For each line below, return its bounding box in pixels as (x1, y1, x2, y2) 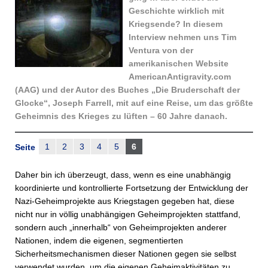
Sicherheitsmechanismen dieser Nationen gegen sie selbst (15, 249, 236, 258)
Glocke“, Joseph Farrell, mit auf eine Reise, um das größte (15, 98, 253, 108)
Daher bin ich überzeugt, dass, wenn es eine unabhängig (15, 170, 231, 179)
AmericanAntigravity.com (129, 72, 231, 81)
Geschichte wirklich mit (129, 6, 224, 16)
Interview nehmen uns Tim (129, 32, 236, 42)
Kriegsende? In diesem (129, 19, 223, 29)
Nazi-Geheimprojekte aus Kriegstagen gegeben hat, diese (15, 196, 234, 206)
